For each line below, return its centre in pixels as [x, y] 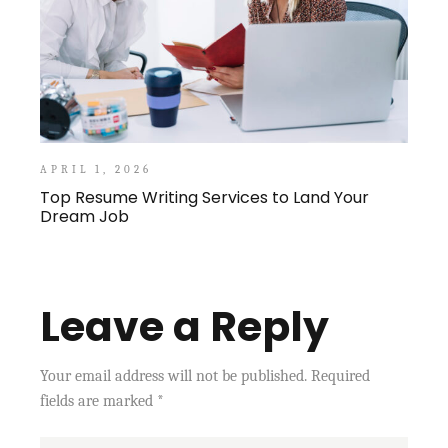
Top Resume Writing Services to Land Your [205, 198]
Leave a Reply [185, 327]
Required [341, 376]
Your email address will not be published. [174, 376]
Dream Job [85, 217]
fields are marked [99, 401]
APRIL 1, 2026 [96, 170]
